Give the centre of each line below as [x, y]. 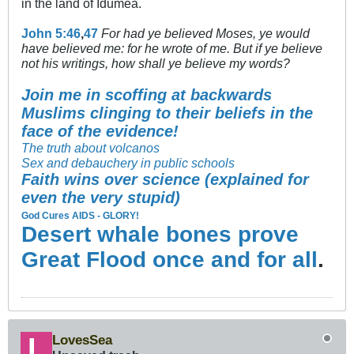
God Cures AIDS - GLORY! [80, 215]
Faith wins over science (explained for [165, 179]
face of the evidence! [100, 131]
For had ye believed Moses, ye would [205, 33]
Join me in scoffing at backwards [147, 94]
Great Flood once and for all [169, 259]
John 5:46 [51, 33]
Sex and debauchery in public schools [128, 162]
